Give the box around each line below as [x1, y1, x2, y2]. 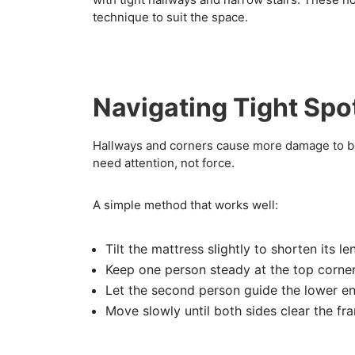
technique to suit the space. [93, 9, 248, 25]
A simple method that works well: [93, 197, 278, 212]
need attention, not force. [93, 155, 235, 170]
